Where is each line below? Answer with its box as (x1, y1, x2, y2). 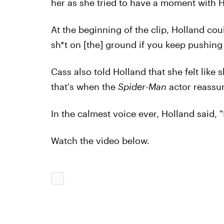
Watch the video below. (50, 135, 149, 146)
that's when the (50, 81, 118, 92)
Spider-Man (117, 81, 166, 92)
